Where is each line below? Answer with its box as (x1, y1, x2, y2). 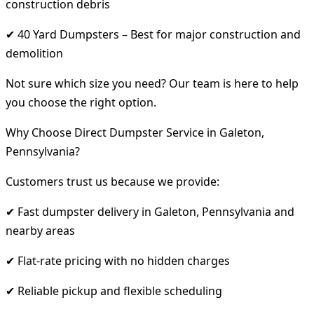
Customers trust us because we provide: (6, 173, 219, 189)
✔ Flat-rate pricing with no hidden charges (6, 252, 230, 268)
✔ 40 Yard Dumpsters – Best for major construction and (6, 26, 301, 42)
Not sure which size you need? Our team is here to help (6, 75, 299, 91)
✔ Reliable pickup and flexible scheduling (6, 282, 222, 299)
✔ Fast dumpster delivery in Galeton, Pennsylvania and (6, 203, 294, 219)
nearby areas (6, 222, 75, 238)
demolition (6, 45, 63, 61)
